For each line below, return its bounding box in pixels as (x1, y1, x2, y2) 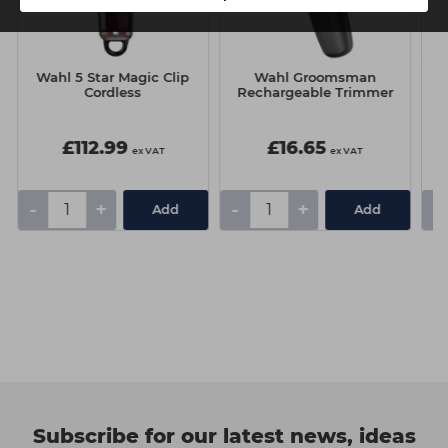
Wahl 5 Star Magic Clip (36, 68, 190, 85)
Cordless (84, 83, 142, 100)
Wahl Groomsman (253, 68, 376, 85)
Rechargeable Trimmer (236, 83, 393, 100)
